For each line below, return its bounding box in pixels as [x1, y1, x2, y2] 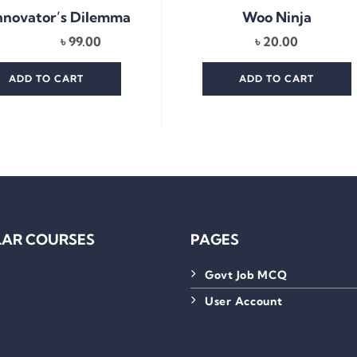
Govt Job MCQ [205, 268, 288, 283]
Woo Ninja [241, 8, 312, 27]
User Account [205, 294, 283, 309]
